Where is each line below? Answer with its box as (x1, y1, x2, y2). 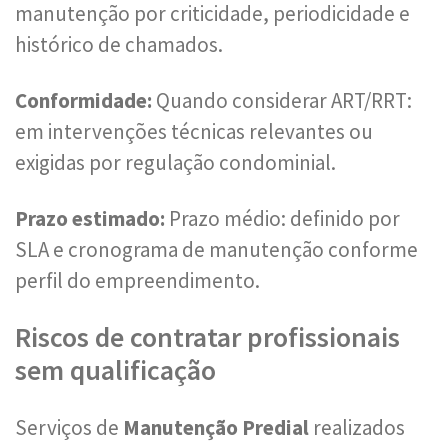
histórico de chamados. (15, 31, 223, 58)
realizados (309, 414, 405, 441)
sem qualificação (15, 352, 216, 388)
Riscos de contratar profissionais (15, 319, 400, 355)
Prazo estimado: (15, 205, 165, 232)
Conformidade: (15, 87, 152, 114)
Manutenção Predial (123, 414, 309, 441)
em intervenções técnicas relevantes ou (15, 118, 373, 145)
